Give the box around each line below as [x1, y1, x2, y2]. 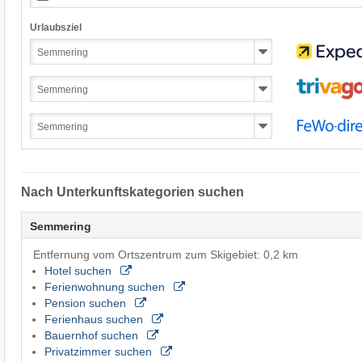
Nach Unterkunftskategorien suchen [20, 184, 244, 199]
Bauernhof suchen [44, 328, 141, 342]
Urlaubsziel [29, 21, 82, 33]
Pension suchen [44, 296, 129, 309]
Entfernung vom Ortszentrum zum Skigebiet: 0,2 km [32, 247, 298, 261]
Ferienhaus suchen [44, 312, 146, 326]
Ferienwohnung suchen [44, 280, 168, 293]
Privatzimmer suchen [44, 344, 155, 358]
